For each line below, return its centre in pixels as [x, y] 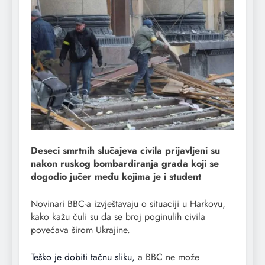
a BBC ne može [167, 257]
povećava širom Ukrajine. [82, 230]
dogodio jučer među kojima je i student [116, 176]
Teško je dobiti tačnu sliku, [83, 257]
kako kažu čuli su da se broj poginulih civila [118, 216]
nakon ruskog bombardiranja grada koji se [125, 163]
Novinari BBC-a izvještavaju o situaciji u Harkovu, [128, 203]
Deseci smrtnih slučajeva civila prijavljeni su [125, 150]
